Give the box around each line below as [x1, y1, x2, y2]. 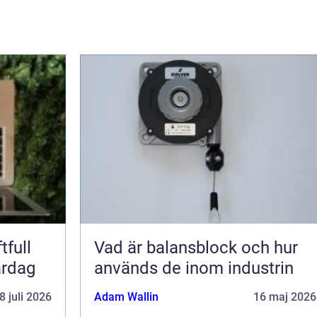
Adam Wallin [94, 289, 158, 304]
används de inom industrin [94, 258, 294, 278]
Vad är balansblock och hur [94, 237, 298, 258]
